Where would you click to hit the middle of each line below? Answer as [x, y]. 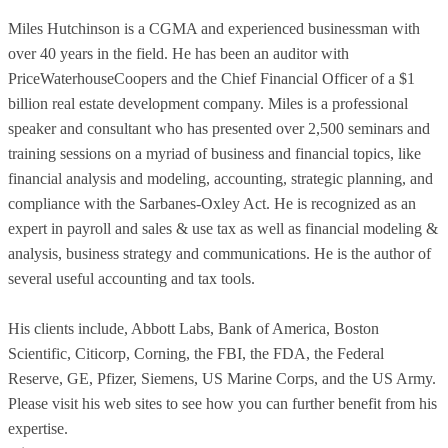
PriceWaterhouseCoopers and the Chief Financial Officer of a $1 [211, 79]
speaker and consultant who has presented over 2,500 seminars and [219, 129]
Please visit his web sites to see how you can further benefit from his [222, 404]
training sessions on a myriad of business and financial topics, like [214, 154]
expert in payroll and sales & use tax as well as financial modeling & [223, 229]
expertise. [38, 429]
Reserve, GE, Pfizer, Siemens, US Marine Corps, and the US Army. [222, 379]
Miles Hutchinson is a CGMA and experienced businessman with [214, 29]
